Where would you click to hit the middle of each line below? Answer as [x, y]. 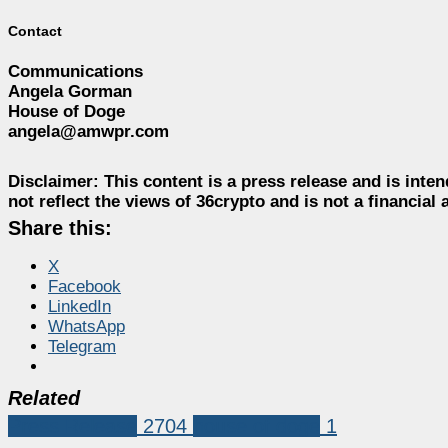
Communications [75, 72]
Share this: [60, 228]
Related [44, 398]
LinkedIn [79, 307]
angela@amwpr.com [88, 132]
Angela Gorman [70, 92]
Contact [35, 30]
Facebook [84, 287]
